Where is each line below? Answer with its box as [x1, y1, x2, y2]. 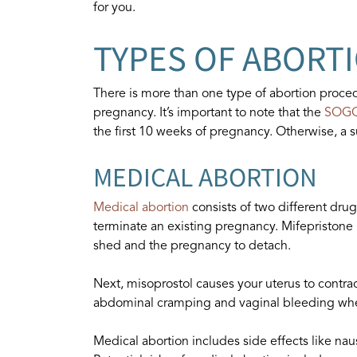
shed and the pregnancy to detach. [93, 240, 291, 253]
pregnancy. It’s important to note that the [93, 107, 324, 120]
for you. [93, 2, 135, 14]
